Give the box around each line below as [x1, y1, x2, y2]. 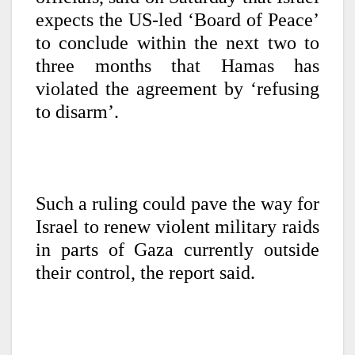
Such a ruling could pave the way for [36, 193, 319, 214]
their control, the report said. [36, 261, 255, 283]
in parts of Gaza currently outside [36, 239, 319, 260]
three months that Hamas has [36, 55, 319, 76]
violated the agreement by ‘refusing [36, 78, 319, 99]
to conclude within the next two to [36, 32, 319, 53]
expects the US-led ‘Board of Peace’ [36, 9, 319, 30]
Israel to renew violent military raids [36, 216, 319, 237]
